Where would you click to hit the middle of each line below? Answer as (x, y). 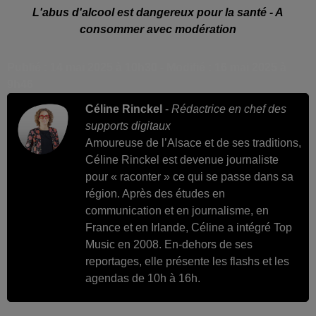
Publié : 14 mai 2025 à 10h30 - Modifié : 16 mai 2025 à (147, 67)
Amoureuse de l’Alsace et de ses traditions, (193, 142)
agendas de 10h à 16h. (143, 278)
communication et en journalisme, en (177, 210)
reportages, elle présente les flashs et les (187, 261)
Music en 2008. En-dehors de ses (169, 244)
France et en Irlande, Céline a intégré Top (189, 227)
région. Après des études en (155, 193)
